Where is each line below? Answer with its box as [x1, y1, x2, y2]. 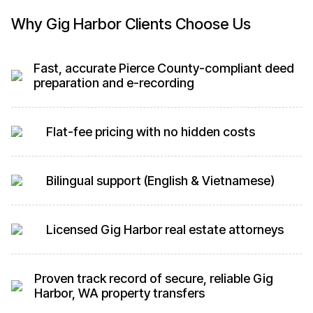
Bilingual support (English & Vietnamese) [46, 173, 275, 188]
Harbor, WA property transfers [34, 285, 205, 300]
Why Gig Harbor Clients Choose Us [11, 14, 251, 33]
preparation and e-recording [33, 75, 194, 90]
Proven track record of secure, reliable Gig [34, 270, 273, 286]
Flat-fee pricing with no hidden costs [46, 124, 255, 139]
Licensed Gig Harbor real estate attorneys [46, 221, 284, 237]
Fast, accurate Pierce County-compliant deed [33, 60, 294, 75]
